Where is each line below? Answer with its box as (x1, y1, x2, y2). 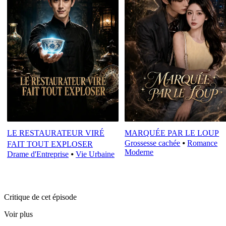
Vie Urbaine (76, 150, 115, 159)
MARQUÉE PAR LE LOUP (125, 129, 219, 138)
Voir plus (4, 209, 33, 218)
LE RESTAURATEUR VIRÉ (7, 129, 104, 138)
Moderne (125, 148, 154, 157)
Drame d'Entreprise (7, 150, 69, 159)
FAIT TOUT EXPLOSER (7, 140, 93, 149)
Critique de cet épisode (4, 192, 77, 201)
